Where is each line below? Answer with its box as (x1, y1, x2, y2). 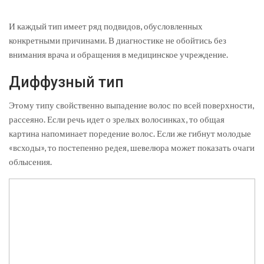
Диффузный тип (9, 74, 124, 91)
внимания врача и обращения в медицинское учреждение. (9, 49, 228, 60)
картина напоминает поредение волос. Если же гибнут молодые (9, 128, 251, 139)
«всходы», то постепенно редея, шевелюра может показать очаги (9, 142, 255, 153)
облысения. (9, 156, 52, 167)
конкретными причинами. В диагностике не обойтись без (9, 35, 226, 46)
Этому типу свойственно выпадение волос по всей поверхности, (9, 100, 254, 111)
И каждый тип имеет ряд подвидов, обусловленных (9, 21, 203, 32)
